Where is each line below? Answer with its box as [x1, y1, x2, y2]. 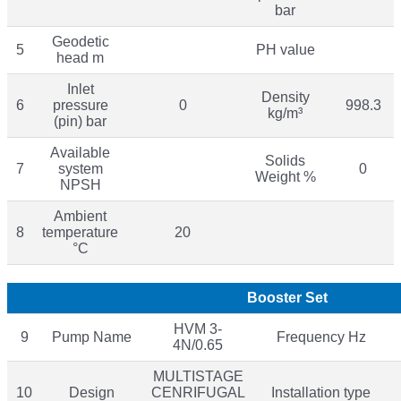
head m [56, 49, 104, 65]
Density [260, 89, 310, 105]
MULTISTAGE [152, 368, 243, 384]
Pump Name [52, 328, 132, 345]
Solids [265, 152, 305, 168]
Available [50, 144, 110, 160]
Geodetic [51, 33, 109, 49]
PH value [255, 41, 315, 57]
